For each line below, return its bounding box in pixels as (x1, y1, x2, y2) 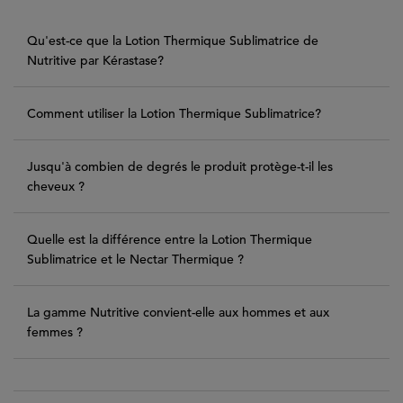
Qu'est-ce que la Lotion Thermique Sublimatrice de (27, 32, 318, 49)
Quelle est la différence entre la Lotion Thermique (27, 231, 312, 248)
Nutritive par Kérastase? (27, 52, 164, 69)
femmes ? (27, 324, 83, 341)
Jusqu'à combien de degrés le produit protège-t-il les (27, 158, 333, 175)
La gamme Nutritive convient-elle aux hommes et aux (27, 304, 329, 321)
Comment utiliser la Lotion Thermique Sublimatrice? (27, 105, 321, 122)
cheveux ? (27, 178, 85, 195)
